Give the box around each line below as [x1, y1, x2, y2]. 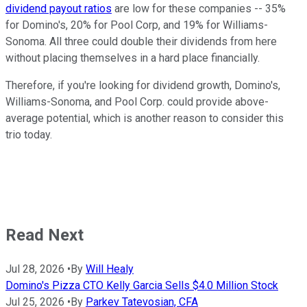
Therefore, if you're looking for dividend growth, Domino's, [5, 78, 280, 92]
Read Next [5, 225, 84, 245]
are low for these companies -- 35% [112, 1, 286, 15]
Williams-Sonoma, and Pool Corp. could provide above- [5, 95, 269, 108]
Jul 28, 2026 [5, 262, 64, 275]
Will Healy [86, 262, 134, 275]
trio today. [5, 127, 52, 141]
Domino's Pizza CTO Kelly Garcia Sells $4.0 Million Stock [5, 278, 278, 292]
